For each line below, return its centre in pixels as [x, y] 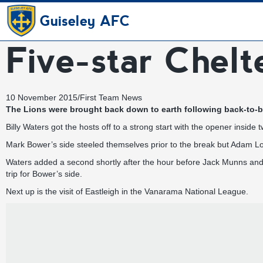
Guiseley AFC [85, 21]
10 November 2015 [42, 97]
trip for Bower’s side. [44, 174]
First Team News [111, 97]
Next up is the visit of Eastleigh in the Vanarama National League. [127, 191]
